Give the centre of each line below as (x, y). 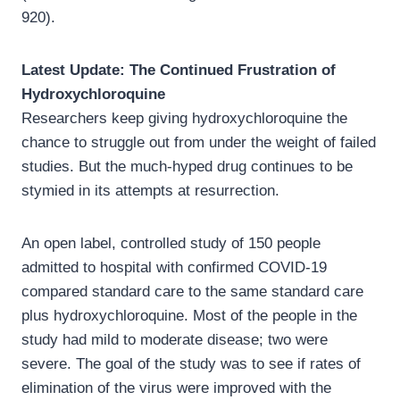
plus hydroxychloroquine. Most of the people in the (189, 316)
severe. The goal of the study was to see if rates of (191, 364)
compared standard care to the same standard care (192, 292)
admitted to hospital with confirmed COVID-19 (174, 268)
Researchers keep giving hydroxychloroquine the (184, 119)
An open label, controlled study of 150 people (171, 244)
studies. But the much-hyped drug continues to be (187, 167)
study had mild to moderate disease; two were (175, 340)
